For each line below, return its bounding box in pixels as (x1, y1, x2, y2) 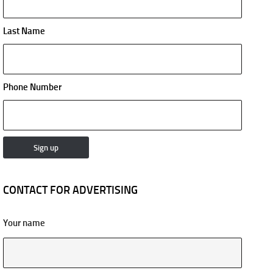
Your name (3, 217, 45, 229)
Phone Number (3, 81, 62, 93)
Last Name (3, 25, 45, 37)
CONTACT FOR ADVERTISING (3, 183, 138, 197)
